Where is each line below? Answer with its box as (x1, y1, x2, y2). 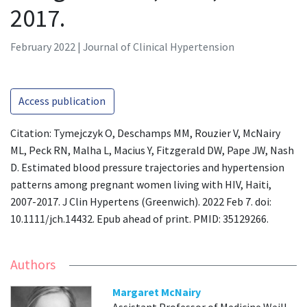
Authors (10, 256, 56, 273)
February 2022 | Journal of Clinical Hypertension (10, 39, 234, 53)
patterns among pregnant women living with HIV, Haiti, (10, 177, 271, 191)
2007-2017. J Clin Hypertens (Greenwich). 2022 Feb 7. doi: (10, 194, 271, 208)
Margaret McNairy (112, 285, 201, 299)
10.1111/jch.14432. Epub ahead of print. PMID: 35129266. (10, 211, 269, 225)
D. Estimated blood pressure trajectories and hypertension (10, 160, 284, 174)
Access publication (19, 94, 106, 108)
